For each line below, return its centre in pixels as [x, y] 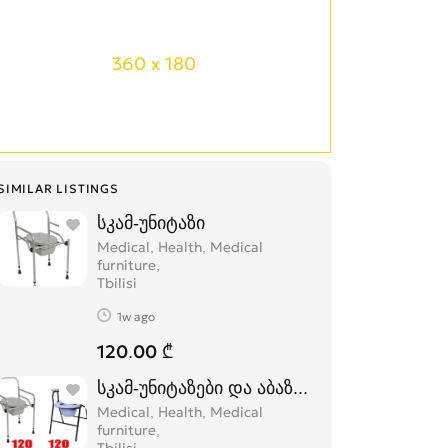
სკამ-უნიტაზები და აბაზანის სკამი [238, 387]
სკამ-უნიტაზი [151, 222]
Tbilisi [117, 283]
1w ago [136, 316]
